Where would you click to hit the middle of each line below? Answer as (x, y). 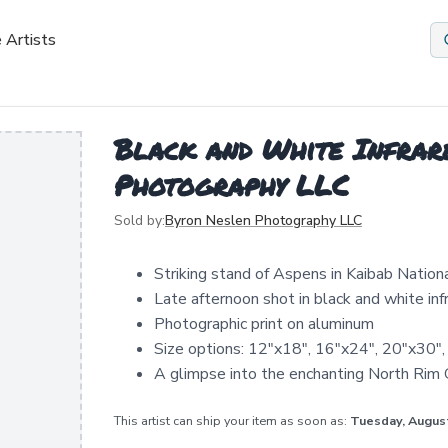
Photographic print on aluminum (264, 324)
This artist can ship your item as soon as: (232, 420)
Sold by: (139, 220)
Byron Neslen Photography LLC (263, 220)
